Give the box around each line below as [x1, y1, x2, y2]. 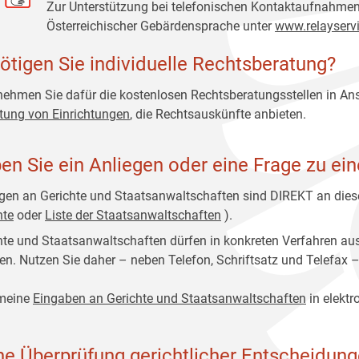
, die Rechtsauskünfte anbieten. [130, 107, 306, 122]
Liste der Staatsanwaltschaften [45, 208, 221, 223]
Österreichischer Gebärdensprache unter [46, 18, 276, 34]
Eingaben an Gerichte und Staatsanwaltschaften [33, 291, 306, 306]
